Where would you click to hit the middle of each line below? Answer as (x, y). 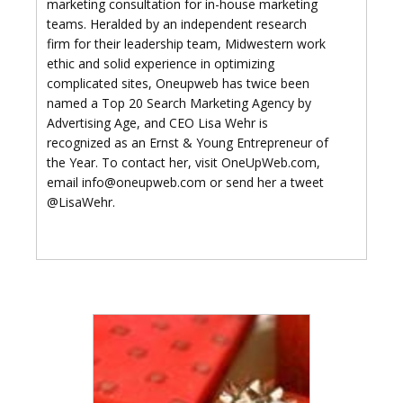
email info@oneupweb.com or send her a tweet (186, 183)
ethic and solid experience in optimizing (161, 64)
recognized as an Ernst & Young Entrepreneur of (188, 143)
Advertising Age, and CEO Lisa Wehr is (158, 123)
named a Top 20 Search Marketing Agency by (179, 103)
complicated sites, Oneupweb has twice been (179, 84)
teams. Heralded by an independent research (177, 24)
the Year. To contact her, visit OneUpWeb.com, (184, 163)
